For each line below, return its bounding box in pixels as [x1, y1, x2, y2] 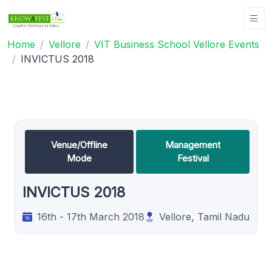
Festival [177, 152, 209, 164]
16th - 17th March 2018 [37, 210, 144, 223]
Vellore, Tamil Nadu [159, 210, 250, 223]
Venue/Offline [51, 138, 108, 151]
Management [165, 138, 221, 151]
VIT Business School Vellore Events [94, 38, 259, 50]
